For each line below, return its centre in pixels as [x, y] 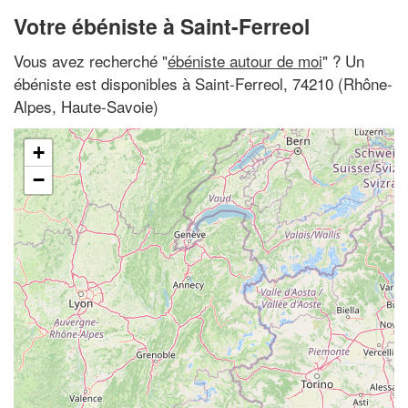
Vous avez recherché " [91, 60]
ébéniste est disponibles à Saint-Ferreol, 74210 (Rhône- [203, 83]
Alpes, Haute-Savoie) [86, 106]
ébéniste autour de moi [245, 60]
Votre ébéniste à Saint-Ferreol [162, 26]
